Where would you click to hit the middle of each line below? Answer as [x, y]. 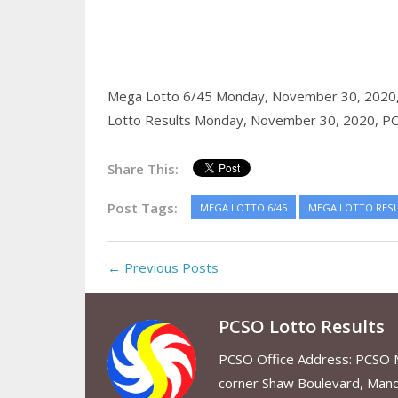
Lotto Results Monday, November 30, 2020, [244, 120]
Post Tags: [142, 208]
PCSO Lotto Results [301, 327]
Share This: [143, 169]
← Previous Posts [163, 268]
